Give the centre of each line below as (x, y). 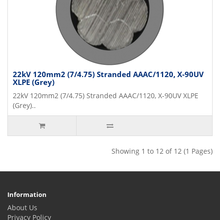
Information (27, 194)
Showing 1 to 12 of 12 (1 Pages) (162, 151)
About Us (22, 207)
